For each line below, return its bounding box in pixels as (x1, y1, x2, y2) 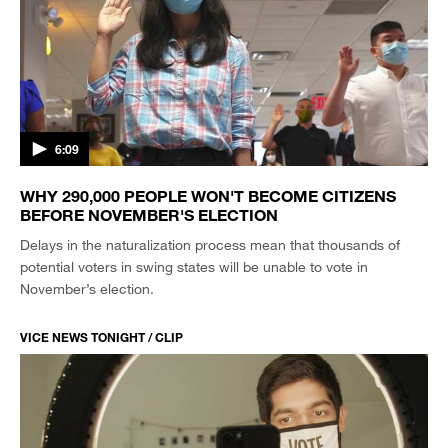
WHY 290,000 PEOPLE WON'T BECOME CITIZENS (20, 186, 396, 205)
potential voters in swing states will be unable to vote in (20, 258, 368, 275)
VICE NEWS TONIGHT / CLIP (20, 329, 183, 345)
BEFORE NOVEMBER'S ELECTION (20, 205, 278, 224)
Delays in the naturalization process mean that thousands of (20, 236, 400, 253)
